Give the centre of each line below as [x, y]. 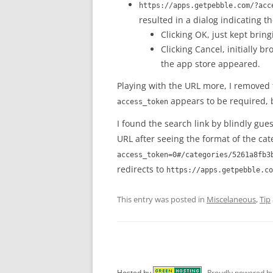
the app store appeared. [211, 64]
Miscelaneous [231, 199]
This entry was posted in [162, 199]
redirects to [142, 169]
